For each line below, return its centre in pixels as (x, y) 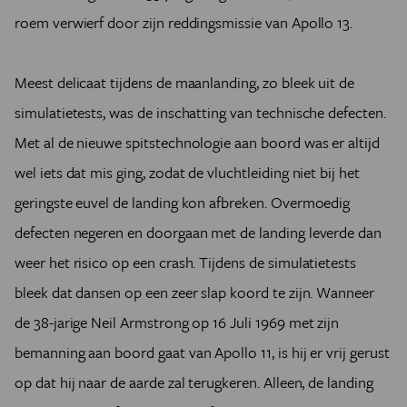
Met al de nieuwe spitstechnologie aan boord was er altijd (197, 142)
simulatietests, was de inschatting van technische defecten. (200, 112)
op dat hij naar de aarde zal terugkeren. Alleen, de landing (194, 382)
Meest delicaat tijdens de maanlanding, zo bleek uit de (185, 82)
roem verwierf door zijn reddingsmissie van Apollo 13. (184, 22)
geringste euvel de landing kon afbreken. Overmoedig (183, 202)
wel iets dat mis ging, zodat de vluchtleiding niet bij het (187, 172)
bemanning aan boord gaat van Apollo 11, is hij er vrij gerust (202, 352)
